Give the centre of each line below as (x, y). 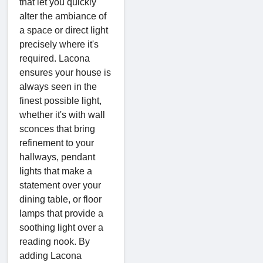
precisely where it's (59, 44)
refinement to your (57, 143)
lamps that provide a (61, 213)
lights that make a (56, 171)
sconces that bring (57, 129)
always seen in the (58, 86)
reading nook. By (55, 241)
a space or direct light (64, 30)
